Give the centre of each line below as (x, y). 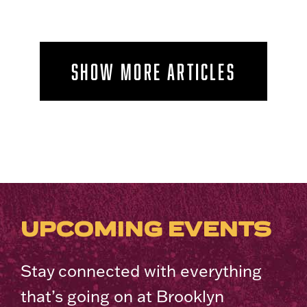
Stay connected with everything (141, 270)
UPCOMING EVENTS (146, 229)
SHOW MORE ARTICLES (153, 71)
